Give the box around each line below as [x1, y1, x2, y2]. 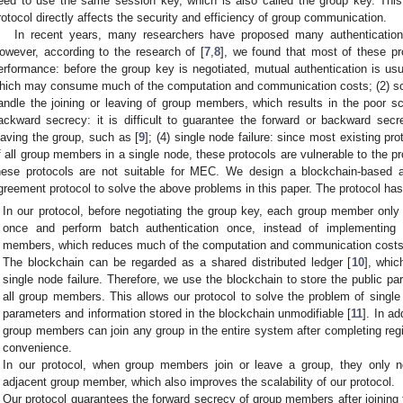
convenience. [3, 341, 73, 355]
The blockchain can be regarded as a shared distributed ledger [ [3, 255, 352, 270]
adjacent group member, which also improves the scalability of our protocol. [3, 375, 396, 390]
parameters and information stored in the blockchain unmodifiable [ [3, 307, 352, 321]
